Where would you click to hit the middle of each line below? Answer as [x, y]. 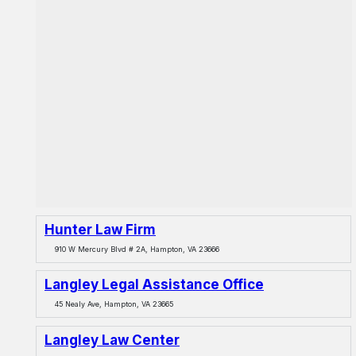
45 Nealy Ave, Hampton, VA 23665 [114, 304]
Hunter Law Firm [101, 229]
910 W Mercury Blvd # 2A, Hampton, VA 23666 [137, 249]
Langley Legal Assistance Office [155, 285]
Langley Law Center [112, 340]
